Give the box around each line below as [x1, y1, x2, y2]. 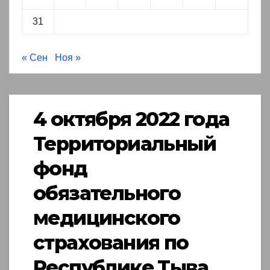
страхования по [33, 231, 189, 255]
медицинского [33, 206, 180, 230]
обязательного [33, 181, 181, 206]
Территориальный [33, 132, 216, 156]
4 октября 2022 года [33, 107, 230, 131]
